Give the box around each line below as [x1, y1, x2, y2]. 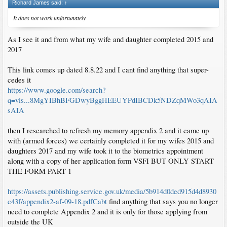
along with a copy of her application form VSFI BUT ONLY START [8, 156, 214, 166]
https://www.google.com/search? [8, 85, 106, 95]
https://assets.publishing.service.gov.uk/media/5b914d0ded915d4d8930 [8, 186, 216, 197]
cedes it [8, 75, 31, 85]
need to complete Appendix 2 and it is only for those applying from [8, 207, 207, 217]
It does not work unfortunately [13, 13, 86, 22]
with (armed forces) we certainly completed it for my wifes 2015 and [8, 136, 214, 146]
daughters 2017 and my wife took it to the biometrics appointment [8, 146, 203, 156]
